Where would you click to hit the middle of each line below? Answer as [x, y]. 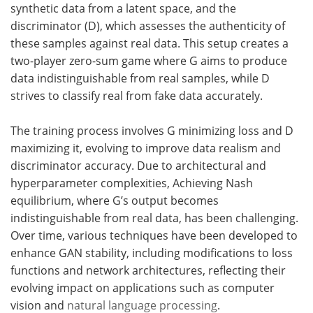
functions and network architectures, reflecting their [148, 270]
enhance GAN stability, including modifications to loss [152, 253]
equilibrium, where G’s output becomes [115, 200]
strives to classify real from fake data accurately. [137, 95]
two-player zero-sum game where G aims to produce [149, 60]
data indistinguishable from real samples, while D [140, 78]
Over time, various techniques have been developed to [154, 235]
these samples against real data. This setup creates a [150, 43]
